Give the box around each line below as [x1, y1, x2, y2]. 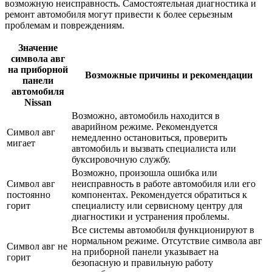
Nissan [24, 97, 52, 107]
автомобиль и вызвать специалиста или [72, 143, 236, 154]
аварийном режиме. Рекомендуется [72, 121, 217, 132]
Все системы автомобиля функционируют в [72, 224, 254, 235]
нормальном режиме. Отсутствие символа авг [72, 235, 262, 246]
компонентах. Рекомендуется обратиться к [72, 189, 247, 200]
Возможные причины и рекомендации [84, 69, 253, 80]
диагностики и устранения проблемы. [72, 211, 229, 222]
